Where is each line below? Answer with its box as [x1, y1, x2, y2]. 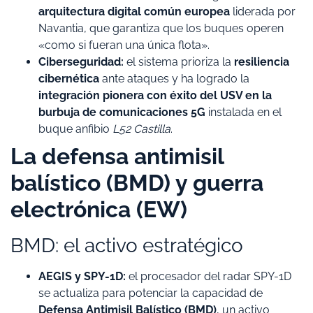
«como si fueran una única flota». [38, 38, 210, 52]
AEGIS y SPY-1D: [38, 270, 126, 284]
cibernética [38, 72, 99, 86]
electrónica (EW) [10, 196, 187, 223]
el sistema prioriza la [124, 55, 234, 69]
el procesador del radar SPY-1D [126, 270, 291, 284]
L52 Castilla [112, 122, 170, 136]
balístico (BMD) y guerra [10, 170, 263, 196]
